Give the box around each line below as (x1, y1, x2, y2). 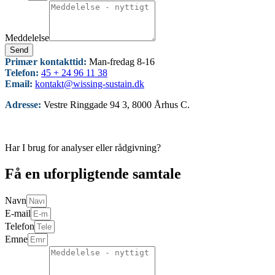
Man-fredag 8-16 (89, 56, 155, 68)
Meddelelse (5, 33, 49, 44)
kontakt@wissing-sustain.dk (35, 79, 144, 90)
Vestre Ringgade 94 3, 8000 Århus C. (44, 99, 190, 110)
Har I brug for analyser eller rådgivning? (5, 142, 161, 153)
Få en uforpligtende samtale (5, 166, 181, 182)
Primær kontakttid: (5, 56, 89, 68)
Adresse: (5, 99, 44, 110)
